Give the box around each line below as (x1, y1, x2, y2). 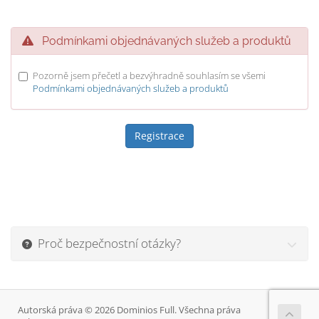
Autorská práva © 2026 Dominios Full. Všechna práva (18, 304, 241, 316)
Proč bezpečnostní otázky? (32, 235, 181, 251)
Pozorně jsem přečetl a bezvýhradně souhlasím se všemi (33, 69, 266, 82)
